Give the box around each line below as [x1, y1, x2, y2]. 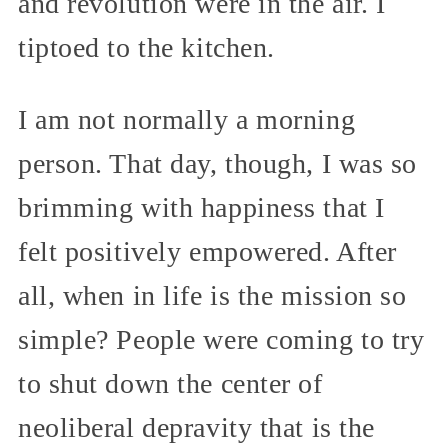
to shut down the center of [18, 368, 323, 400]
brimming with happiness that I [18, 192, 385, 224]
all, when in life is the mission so [18, 280, 407, 312]
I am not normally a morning [18, 104, 356, 136]
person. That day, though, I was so [18, 148, 418, 180]
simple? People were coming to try [18, 324, 425, 356]
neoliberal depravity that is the [18, 412, 375, 444]
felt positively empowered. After [18, 236, 397, 268]
